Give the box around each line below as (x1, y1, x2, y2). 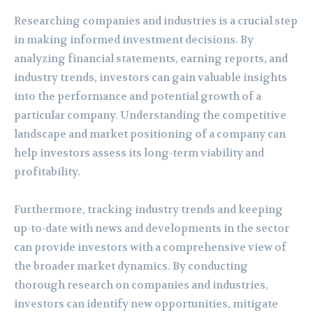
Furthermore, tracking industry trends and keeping (14, 202, 283, 217)
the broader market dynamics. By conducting (14, 259, 248, 273)
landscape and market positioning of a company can (14, 126, 286, 141)
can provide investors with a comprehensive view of (14, 240, 286, 254)
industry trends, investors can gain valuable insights (14, 70, 287, 85)
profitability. (14, 164, 80, 179)
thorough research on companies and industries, (14, 277, 268, 292)
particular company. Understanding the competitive (14, 108, 286, 122)
